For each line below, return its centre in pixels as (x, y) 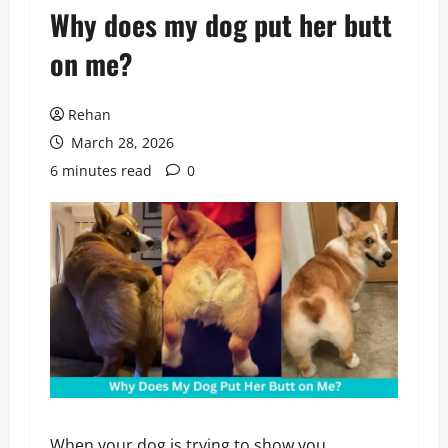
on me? (91, 63)
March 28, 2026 (120, 142)
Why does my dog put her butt (221, 24)
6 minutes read (101, 170)
